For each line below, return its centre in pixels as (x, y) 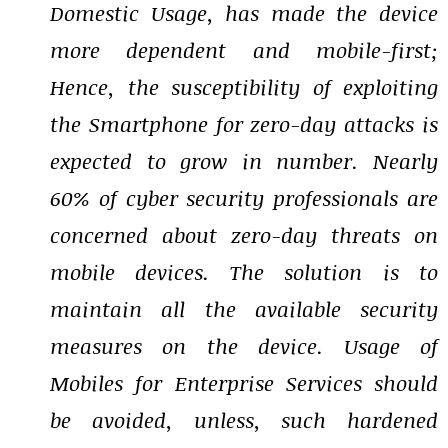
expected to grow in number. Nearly (244, 161)
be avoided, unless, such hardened (244, 420)
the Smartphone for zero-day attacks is (244, 124)
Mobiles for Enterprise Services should (244, 383)
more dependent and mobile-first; (244, 50)
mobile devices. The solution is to (244, 272)
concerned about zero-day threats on (244, 235)
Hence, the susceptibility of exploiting (244, 87)
